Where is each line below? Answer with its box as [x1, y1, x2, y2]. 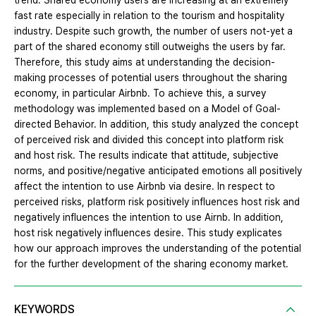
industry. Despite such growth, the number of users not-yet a [14, 25, 293, 37]
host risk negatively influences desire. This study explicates [14, 227, 282, 239]
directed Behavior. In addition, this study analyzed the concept [14, 119, 298, 130]
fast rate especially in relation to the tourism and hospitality [14, 10, 284, 22]
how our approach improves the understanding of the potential [14, 243, 301, 255]
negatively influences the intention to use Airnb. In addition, [14, 212, 284, 224]
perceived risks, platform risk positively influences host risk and [14, 196, 300, 208]
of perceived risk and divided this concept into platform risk [14, 134, 284, 146]
